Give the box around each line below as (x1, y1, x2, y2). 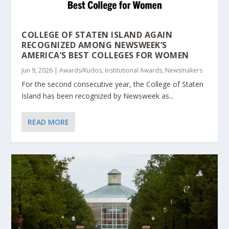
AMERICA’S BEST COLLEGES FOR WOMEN (21, 49, 189, 61)
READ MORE (28, 117, 70, 127)
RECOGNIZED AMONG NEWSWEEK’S (21, 39, 167, 51)
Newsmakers (165, 65, 203, 75)
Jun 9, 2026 (21, 65, 53, 75)
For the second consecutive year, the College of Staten (21, 79, 204, 89)
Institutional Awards (105, 65, 163, 75)
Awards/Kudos (59, 65, 102, 75)
